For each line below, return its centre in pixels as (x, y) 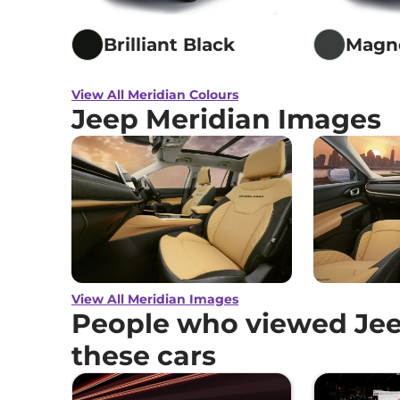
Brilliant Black (169, 44)
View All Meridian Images (155, 299)
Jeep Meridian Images (226, 119)
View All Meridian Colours (155, 94)
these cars (144, 355)
